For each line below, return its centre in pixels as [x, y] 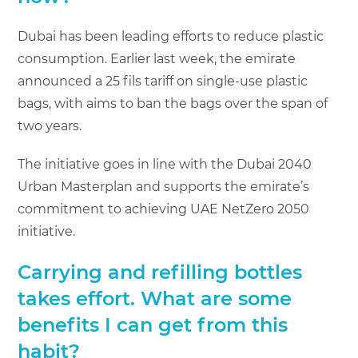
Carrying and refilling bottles [160, 272]
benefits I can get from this [153, 325]
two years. [50, 126]
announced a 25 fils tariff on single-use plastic [163, 82]
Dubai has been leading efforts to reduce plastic [171, 37]
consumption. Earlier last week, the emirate [157, 59]
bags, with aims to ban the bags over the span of [173, 104]
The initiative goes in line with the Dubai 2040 [165, 165]
